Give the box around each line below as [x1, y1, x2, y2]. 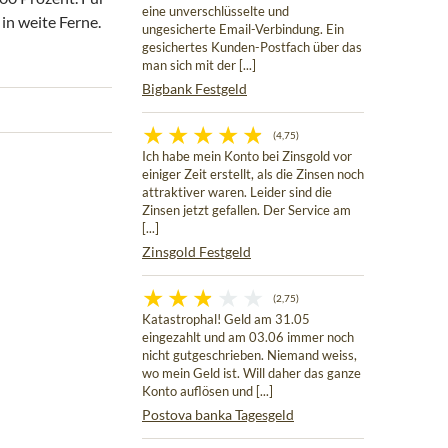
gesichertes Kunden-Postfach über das [142, 40, 362, 56]
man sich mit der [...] [142, 58, 256, 74]
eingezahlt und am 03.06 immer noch [142, 330, 354, 346]
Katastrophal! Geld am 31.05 [142, 312, 310, 328]
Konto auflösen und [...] [142, 384, 273, 400]
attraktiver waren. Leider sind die [142, 185, 332, 201]
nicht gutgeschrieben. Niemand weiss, [142, 348, 357, 364]
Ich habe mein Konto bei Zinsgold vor [142, 149, 352, 165]
